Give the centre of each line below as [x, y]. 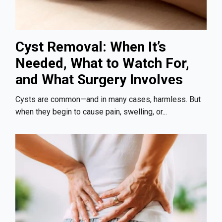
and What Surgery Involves [99, 79]
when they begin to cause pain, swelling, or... [91, 112]
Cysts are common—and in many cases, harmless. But [108, 100]
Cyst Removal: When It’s [91, 47]
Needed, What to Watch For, [102, 63]
